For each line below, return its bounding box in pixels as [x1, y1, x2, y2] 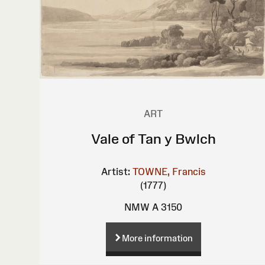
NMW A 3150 [124, 201, 183, 212]
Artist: [101, 166, 130, 177]
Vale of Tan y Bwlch [91, 130, 216, 147]
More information [121, 233, 193, 244]
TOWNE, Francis [132, 166, 206, 177]
